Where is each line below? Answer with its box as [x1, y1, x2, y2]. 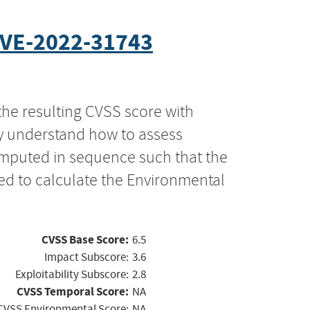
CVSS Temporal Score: [17, 283, 129, 300]
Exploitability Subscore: [15, 266, 129, 282]
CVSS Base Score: [42, 231, 129, 248]
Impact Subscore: [44, 249, 129, 264]
